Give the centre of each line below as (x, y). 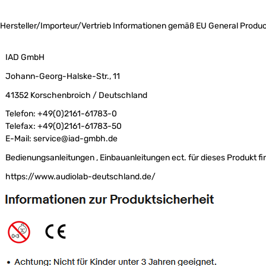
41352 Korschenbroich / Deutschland (77, 95)
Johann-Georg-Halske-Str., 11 (63, 77)
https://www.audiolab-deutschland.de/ (81, 176)
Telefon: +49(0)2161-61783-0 (61, 114)
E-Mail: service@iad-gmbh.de (62, 139)
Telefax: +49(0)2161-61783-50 (64, 126)
